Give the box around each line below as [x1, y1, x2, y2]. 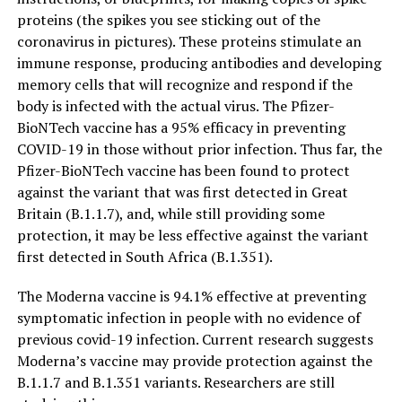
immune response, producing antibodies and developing [16, 53, 381, 74]
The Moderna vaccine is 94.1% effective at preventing [16, 286, 366, 307]
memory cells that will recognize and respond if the [16, 74, 353, 95]
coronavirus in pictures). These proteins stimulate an [16, 31, 362, 52]
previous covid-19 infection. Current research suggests [16, 329, 373, 350]
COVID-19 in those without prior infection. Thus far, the [16, 139, 382, 160]
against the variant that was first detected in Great [16, 182, 348, 203]
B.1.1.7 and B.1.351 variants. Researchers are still [16, 372, 335, 393]
